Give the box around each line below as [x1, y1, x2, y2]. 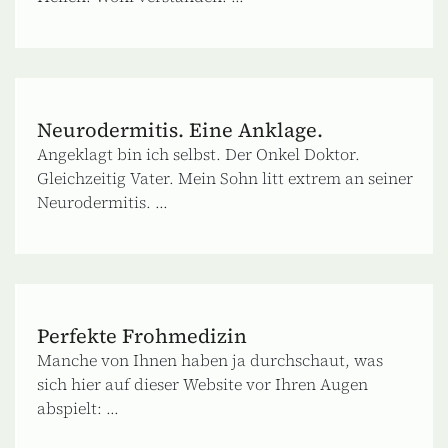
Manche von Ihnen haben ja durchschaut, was [37, 348, 383, 371]
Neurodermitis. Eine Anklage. [37, 115, 323, 144]
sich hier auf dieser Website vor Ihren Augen [37, 372, 368, 395]
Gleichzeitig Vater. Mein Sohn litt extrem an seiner [37, 166, 413, 189]
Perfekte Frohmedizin [37, 321, 247, 350]
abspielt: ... [37, 396, 119, 419]
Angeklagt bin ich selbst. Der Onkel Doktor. [37, 142, 360, 165]
